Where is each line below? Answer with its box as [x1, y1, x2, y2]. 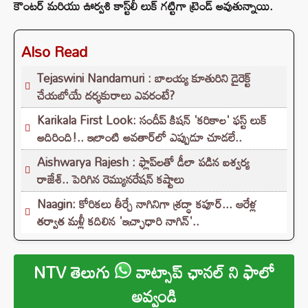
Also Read [21, 37, 87, 67]
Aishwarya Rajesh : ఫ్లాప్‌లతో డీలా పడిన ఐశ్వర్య [37, 151, 250, 174]
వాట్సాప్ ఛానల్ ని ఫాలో [131, 256, 275, 289]
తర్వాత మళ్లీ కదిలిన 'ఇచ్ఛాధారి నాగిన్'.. [37, 210, 199, 233]
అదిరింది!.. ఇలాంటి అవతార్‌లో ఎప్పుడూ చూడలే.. [37, 126, 242, 149]
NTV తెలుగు [33, 256, 115, 289]
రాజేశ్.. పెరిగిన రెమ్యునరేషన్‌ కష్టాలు [37, 168, 184, 191]
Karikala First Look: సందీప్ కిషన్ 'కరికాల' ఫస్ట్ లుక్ [37, 109, 267, 132]
